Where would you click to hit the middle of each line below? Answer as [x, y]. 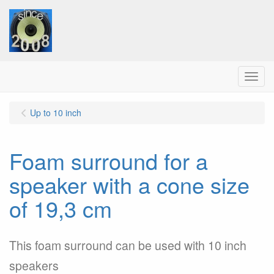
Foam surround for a [109, 161]
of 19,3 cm [61, 208]
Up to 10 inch [56, 113]
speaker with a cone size [129, 184]
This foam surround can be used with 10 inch [128, 245]
